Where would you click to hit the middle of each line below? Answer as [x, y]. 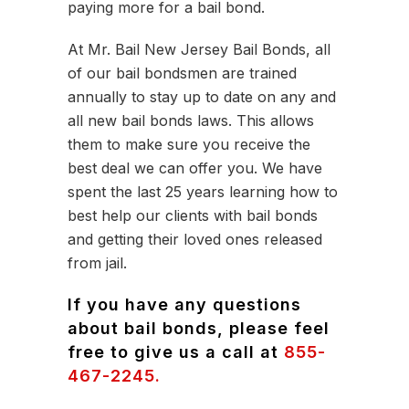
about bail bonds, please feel [199, 328]
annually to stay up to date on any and [202, 97]
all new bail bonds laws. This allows [191, 121]
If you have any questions [184, 304]
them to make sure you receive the [189, 144]
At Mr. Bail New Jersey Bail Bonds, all [199, 49]
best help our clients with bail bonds [193, 215]
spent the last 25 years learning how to [203, 192]
